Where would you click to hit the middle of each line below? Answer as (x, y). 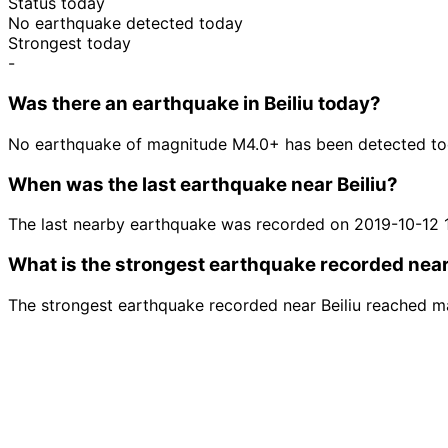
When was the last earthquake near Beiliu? (203, 184)
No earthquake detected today (125, 23)
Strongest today (69, 43)
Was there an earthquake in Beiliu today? (194, 104)
